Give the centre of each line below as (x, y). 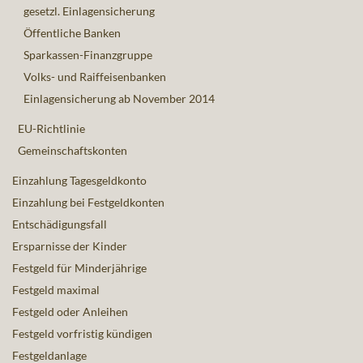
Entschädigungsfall (60, 224)
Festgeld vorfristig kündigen (82, 334)
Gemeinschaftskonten (73, 151)
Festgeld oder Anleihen (70, 312)
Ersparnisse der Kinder (70, 246)
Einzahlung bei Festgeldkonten (88, 203)
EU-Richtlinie (51, 129)
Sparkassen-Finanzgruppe (88, 55)
